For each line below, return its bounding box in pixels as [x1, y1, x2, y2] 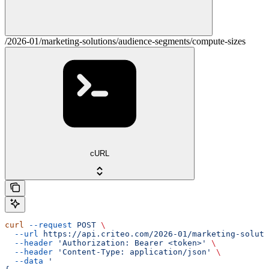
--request [24, 220, 72, 229]
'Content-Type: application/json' [53, 247, 211, 256]
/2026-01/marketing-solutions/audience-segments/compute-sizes [5, 36, 246, 47]
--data [5, 256, 43, 265]
